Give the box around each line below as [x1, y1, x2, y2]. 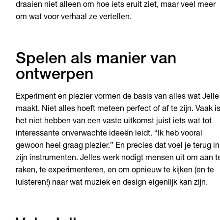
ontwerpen [16, 68, 93, 84]
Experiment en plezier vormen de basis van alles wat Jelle [16, 93, 219, 102]
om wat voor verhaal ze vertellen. [16, 14, 134, 22]
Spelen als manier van [16, 52, 176, 68]
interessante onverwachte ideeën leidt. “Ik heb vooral [16, 130, 202, 138]
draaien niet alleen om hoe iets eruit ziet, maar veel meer [16, 1, 216, 10]
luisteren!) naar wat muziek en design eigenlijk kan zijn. [16, 179, 208, 188]
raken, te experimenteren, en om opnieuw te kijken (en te [16, 167, 214, 175]
